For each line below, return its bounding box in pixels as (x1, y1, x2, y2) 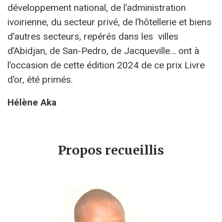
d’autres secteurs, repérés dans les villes (7, 31, 178, 43)
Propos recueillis (58, 142, 164, 159)
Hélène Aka (7, 97, 56, 109)
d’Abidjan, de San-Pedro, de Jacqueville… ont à (7, 45, 199, 57)
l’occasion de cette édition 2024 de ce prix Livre (7, 59, 205, 71)
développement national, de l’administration (7, 2, 186, 14)
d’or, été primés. (7, 74, 73, 86)
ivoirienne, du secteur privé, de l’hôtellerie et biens (7, 16, 212, 28)
